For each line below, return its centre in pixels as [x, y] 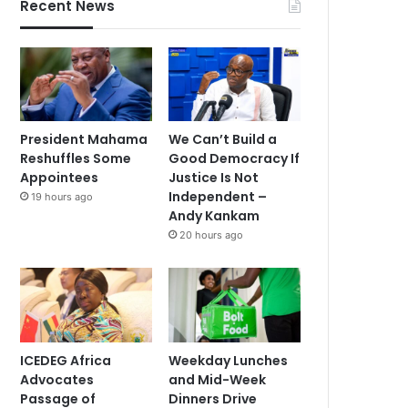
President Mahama [84, 140]
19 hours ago [62, 197]
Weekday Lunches [229, 360]
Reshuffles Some [76, 159]
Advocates [57, 379]
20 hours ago [212, 235]
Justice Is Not [214, 178]
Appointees [60, 178]
